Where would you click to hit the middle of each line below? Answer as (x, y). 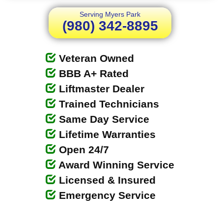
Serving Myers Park (110, 14)
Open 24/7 (82, 150)
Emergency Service (106, 195)
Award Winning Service (115, 165)
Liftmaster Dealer (100, 89)
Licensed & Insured (106, 180)
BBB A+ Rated (92, 74)
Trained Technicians (108, 104)
